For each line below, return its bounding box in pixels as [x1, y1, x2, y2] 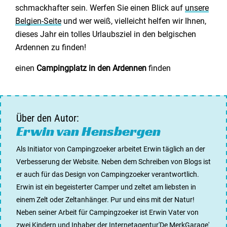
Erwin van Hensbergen [16, 122, 161, 140]
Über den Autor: [16, 112, 79, 124]
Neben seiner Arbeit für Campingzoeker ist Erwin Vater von [16, 208, 199, 216]
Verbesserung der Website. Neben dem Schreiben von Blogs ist [16, 158, 211, 166]
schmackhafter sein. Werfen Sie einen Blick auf [15, 3, 185, 13]
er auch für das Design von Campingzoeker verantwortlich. [16, 170, 199, 178]
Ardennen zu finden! [15, 43, 86, 52]
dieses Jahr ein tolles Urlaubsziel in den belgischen [15, 29, 196, 39]
